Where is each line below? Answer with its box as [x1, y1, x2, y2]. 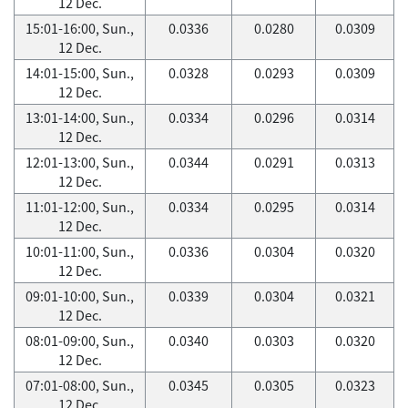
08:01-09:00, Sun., [25, 331, 134, 351]
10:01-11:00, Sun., [25, 241, 134, 261]
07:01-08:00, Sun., [25, 375, 134, 395]
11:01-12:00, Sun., [25, 197, 134, 217]
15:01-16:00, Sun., [25, 18, 134, 38]
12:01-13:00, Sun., [25, 152, 134, 172]
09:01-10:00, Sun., [25, 286, 134, 306]
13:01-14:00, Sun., [25, 107, 134, 127]
